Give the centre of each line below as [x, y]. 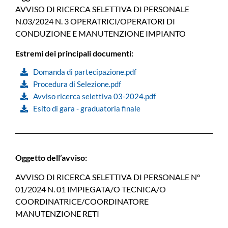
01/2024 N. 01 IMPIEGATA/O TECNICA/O [91, 189]
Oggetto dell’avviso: [51, 157]
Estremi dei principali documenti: [74, 53]
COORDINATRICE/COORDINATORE [82, 202]
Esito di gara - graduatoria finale [87, 108]
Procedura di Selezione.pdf [77, 84]
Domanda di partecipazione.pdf [85, 72]
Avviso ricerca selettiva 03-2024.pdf [94, 96]
